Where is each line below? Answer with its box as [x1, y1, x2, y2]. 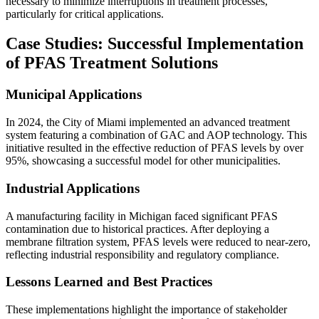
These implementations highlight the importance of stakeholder [6, 303, 287, 315]
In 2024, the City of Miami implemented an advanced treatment [6, 116, 290, 129]
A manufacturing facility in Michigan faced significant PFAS [6, 209, 278, 222]
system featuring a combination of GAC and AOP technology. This [6, 129, 307, 142]
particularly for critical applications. [6, 7, 164, 20]
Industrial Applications [6, 180, 140, 196]
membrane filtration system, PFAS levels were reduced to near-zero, [6, 235, 310, 248]
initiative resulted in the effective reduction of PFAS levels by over [6, 142, 303, 155]
